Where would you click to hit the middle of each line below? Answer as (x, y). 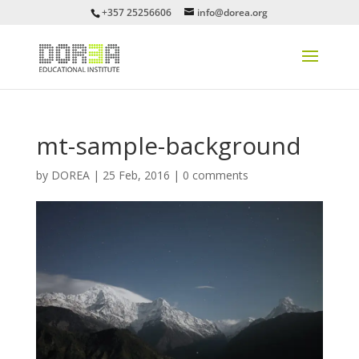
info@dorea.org (233, 12)
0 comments (215, 175)
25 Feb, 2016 (136, 175)
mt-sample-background (168, 145)
